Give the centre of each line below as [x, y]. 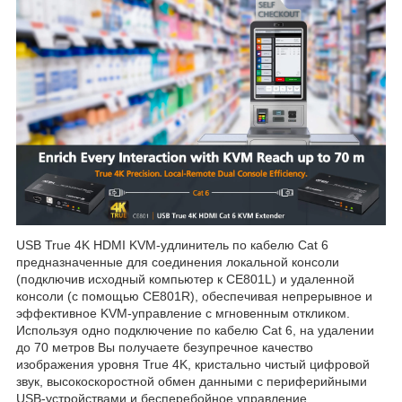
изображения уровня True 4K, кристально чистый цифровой [193, 365]
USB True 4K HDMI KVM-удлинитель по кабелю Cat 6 [172, 245]
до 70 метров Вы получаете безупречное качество [165, 348]
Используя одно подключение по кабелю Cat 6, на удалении [195, 331]
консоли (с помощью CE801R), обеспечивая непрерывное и [194, 297]
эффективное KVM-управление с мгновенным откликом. [183, 314]
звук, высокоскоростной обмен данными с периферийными [192, 382]
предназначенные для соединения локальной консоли [178, 262]
